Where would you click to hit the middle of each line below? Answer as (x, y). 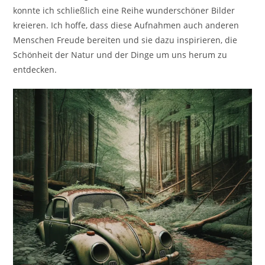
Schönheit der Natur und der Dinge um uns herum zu (120, 54)
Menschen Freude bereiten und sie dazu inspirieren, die (125, 40)
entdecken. (35, 69)
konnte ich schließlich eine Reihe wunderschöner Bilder (124, 10)
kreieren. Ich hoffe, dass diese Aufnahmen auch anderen (126, 25)
